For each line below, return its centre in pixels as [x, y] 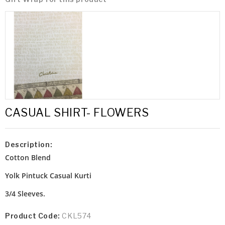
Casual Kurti [71, 176]
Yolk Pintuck [27, 176]
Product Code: [34, 216]
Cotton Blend [28, 158]
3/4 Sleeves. [25, 194]
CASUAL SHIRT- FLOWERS [77, 113]
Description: [29, 145]
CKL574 [77, 216]
